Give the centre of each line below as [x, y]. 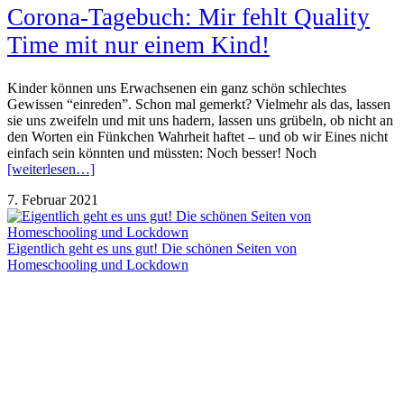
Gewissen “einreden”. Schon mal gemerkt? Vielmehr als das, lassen [199, 104]
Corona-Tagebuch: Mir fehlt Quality [188, 18]
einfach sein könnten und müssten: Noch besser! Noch [162, 152]
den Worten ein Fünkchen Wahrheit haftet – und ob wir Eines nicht [197, 136]
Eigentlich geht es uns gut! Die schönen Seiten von [152, 248]
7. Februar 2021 [53, 199]
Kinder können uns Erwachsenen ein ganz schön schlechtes [177, 87]
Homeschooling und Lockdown [98, 264]
